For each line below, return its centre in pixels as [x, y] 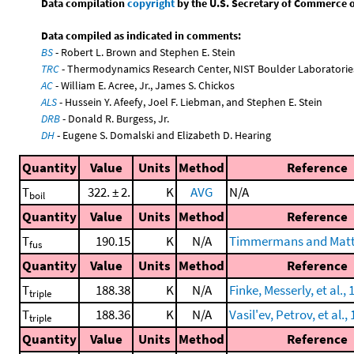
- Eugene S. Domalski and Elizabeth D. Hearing [163, 135]
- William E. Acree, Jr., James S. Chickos [144, 85]
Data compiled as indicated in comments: [141, 35]
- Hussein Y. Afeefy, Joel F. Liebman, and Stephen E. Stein [190, 102]
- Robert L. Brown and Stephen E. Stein [145, 52]
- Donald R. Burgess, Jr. [115, 118]
